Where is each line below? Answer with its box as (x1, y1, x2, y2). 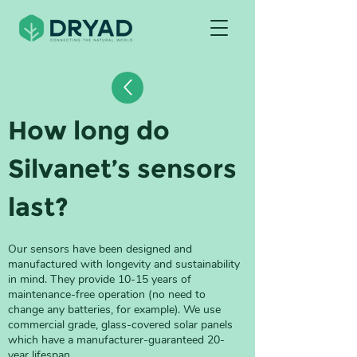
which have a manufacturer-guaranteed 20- (8, 332, 225, 347)
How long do (8, 115, 176, 146)
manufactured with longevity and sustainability (8, 257, 243, 272)
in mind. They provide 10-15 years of (8, 272, 194, 287)
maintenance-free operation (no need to (8, 287, 209, 302)
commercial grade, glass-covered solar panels (8, 317, 236, 332)
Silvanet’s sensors (8, 153, 243, 184)
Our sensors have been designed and (8, 241, 195, 257)
